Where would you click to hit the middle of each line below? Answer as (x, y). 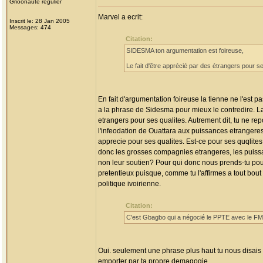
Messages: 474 (30, 27)
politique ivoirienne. (129, 184)
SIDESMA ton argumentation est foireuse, (185, 50)
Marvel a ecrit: (120, 17)
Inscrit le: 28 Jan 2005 (40, 21)
